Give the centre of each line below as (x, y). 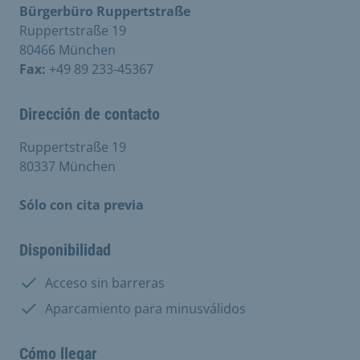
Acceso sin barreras (105, 282)
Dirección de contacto (90, 114)
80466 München (67, 49)
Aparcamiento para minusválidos (145, 308)
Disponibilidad (65, 250)
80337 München (67, 166)
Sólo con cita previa (82, 205)
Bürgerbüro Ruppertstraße (105, 11)
